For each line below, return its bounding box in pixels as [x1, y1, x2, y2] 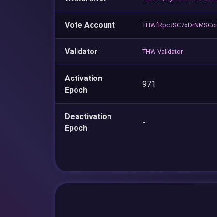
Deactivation [65, 111, 111, 121]
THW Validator [142, 47, 183, 55]
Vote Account [65, 20, 115, 30]
